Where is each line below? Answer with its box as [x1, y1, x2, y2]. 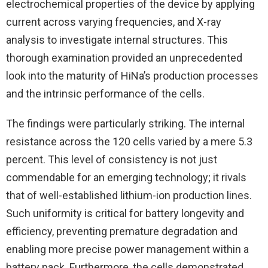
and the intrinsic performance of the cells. [6, 87, 205, 100]
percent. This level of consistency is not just [6, 153, 217, 166]
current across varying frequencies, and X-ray [6, 16, 221, 29]
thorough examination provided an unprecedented [6, 51, 242, 65]
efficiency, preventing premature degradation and [6, 225, 237, 238]
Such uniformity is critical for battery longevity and [6, 207, 244, 220]
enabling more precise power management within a [6, 243, 249, 256]
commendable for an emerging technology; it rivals [6, 171, 246, 184]
